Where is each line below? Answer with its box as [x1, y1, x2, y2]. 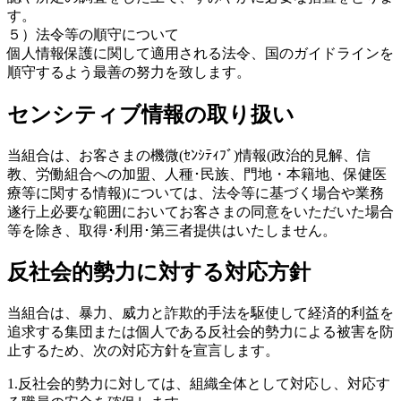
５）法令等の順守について [7, 26, 179, 42]
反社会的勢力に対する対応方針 [7, 260, 311, 285]
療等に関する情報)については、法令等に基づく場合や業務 [7, 184, 384, 200]
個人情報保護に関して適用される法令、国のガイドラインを [7, 45, 394, 61]
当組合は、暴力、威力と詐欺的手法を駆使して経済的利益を [7, 305, 394, 321]
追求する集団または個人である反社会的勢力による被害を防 [7, 324, 394, 340]
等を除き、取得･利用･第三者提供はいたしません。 [7, 222, 337, 238]
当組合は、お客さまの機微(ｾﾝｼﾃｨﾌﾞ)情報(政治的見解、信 [7, 147, 371, 163]
